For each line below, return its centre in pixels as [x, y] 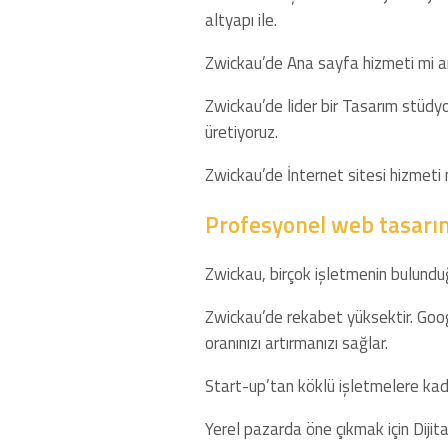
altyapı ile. [240, 19]
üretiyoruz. [241, 131]
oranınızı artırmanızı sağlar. [296, 342]
